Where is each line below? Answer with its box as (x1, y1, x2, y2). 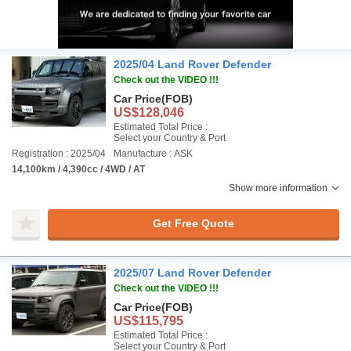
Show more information (229, 183, 327, 194)
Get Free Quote (152, 216, 234, 230)
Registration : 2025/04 (12, 148, 106, 159)
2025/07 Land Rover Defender (114, 266, 271, 279)
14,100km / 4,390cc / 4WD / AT (12, 164, 145, 175)
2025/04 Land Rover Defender (114, 58, 271, 71)
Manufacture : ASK (114, 148, 193, 159)
